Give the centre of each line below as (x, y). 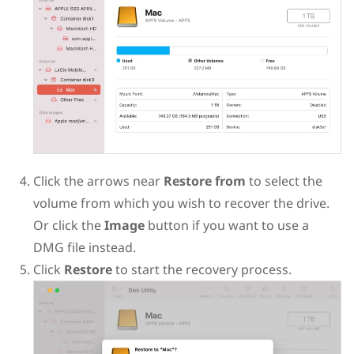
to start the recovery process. (201, 270)
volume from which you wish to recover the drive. (181, 203)
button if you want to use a (226, 226)
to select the (284, 181)
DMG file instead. (84, 248)
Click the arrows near (98, 181)
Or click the (68, 226)
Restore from (204, 181)
